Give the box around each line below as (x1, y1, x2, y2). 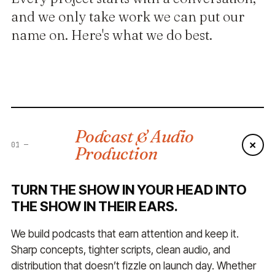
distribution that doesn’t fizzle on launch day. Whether (11, 259, 256, 272)
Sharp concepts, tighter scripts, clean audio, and (11, 243, 230, 256)
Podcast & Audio (75, 125, 194, 147)
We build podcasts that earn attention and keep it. (11, 227, 239, 240)
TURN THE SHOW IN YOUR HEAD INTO (11, 181, 247, 198)
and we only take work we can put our (11, 8, 244, 25)
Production (75, 142, 158, 164)
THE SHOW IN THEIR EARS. (11, 198, 178, 214)
